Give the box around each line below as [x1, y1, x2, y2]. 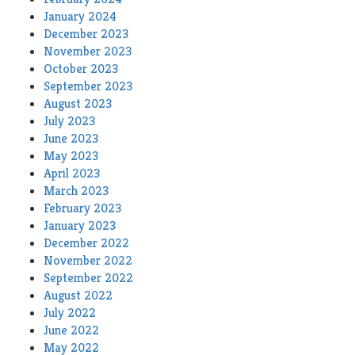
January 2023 [44, 217, 116, 235]
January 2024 [44, 8, 116, 25]
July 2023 [44, 113, 95, 130]
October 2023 [44, 60, 118, 78]
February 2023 [44, 200, 121, 217]
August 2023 [44, 95, 112, 113]
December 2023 [44, 25, 128, 43]
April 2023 [44, 165, 100, 182]
